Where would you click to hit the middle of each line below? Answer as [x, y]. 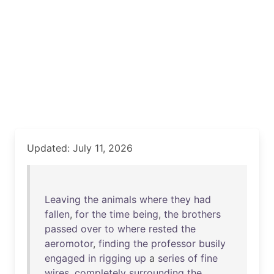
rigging [115, 258]
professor [173, 243]
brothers [201, 214]
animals [119, 199]
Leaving [63, 199]
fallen [57, 214]
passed [61, 229]
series [171, 258]
